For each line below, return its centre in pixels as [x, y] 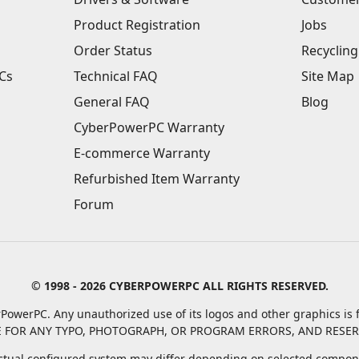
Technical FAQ [116, 76]
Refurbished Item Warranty [157, 179]
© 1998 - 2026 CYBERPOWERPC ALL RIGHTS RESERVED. [179, 286]
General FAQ [112, 102]
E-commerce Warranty [142, 153]
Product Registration [137, 25]
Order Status [113, 50]
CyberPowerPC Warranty [149, 127]
